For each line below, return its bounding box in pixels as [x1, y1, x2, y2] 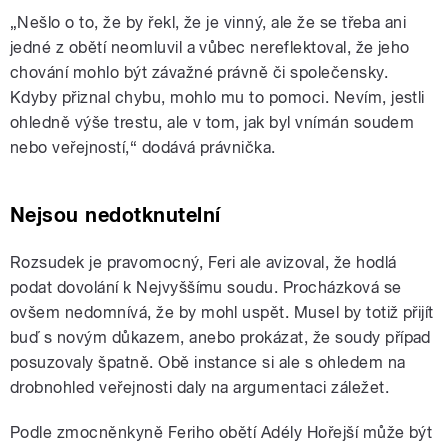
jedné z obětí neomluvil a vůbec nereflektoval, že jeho [10, 37, 410, 57]
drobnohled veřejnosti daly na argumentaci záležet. [10, 377, 390, 397]
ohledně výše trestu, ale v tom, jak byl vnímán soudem [10, 112, 415, 132]
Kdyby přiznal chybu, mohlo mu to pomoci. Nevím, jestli [10, 87, 425, 107]
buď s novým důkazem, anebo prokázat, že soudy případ [10, 327, 431, 347]
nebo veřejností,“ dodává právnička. [10, 137, 276, 157]
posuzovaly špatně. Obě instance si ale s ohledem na [10, 352, 406, 372]
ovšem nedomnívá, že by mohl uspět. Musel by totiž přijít [10, 302, 434, 322]
